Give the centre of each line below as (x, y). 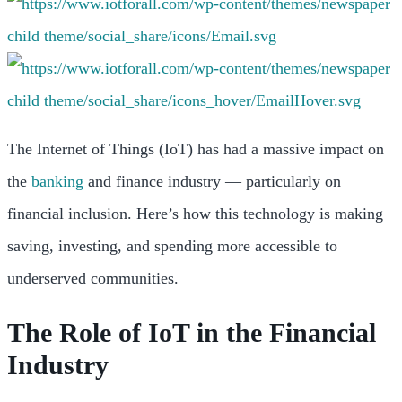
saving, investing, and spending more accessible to (172, 245)
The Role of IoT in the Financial (192, 332)
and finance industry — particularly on (212, 181)
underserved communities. (95, 278)
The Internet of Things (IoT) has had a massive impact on (196, 149)
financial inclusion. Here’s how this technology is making (195, 213)
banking (57, 181)
